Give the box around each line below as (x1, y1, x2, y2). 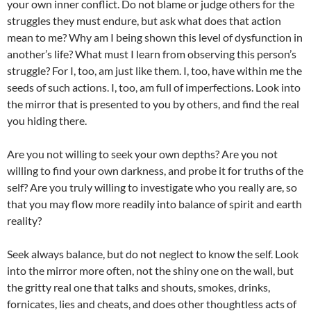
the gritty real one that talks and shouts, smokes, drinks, (7, 280, 270, 294)
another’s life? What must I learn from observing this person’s (7, 47, 296, 61)
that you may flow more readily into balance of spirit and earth (7, 197, 302, 211)
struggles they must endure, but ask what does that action (7, 14, 281, 28)
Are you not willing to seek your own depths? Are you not (7, 147, 278, 161)
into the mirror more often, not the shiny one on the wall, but (7, 264, 294, 278)
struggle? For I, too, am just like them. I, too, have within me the (7, 64, 302, 78)
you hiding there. (7, 114, 87, 128)
